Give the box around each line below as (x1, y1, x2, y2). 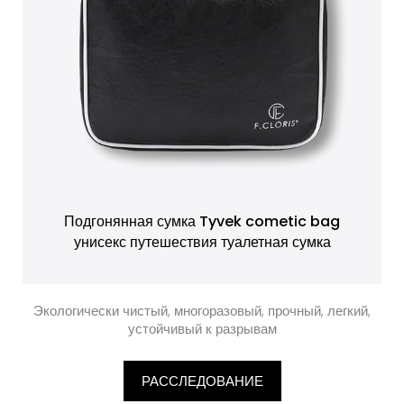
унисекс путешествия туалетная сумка (73, 232, 331, 252)
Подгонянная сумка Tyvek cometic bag (64, 211, 340, 232)
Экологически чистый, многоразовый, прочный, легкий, (33, 301, 371, 320)
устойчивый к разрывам (127, 319, 277, 338)
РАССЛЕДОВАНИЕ (141, 372, 263, 390)
